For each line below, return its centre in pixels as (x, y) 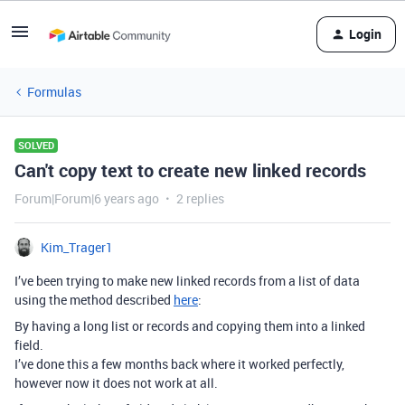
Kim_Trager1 (77, 247)
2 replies (200, 198)
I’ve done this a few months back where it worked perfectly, (179, 364)
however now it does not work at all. (116, 383)
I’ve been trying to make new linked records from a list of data (187, 281)
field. (29, 345)
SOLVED (36, 145)
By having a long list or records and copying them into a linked (190, 326)
